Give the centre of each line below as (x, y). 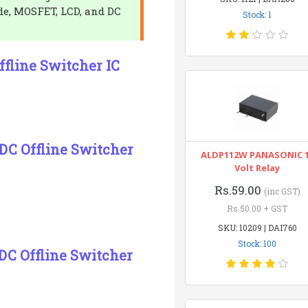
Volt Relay (257, 168)
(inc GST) (282, 191)
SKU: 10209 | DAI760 (257, 228)
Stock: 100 (257, 243)
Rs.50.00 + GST (257, 208)
